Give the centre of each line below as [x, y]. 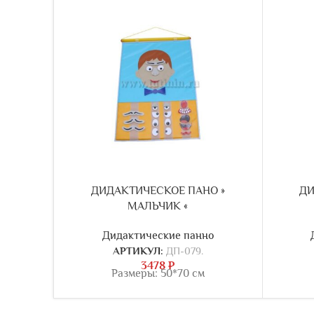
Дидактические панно [158, 235]
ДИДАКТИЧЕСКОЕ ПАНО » [158, 190]
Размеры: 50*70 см [158, 273]
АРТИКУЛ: [139, 250]
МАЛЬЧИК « [158, 206]
